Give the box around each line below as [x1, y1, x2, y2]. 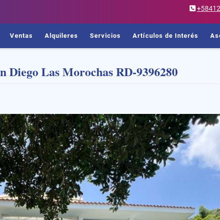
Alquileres [45, 32, 78, 39]
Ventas [10, 32, 33, 39]
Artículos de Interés [133, 32, 198, 39]
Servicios [90, 32, 121, 39]
